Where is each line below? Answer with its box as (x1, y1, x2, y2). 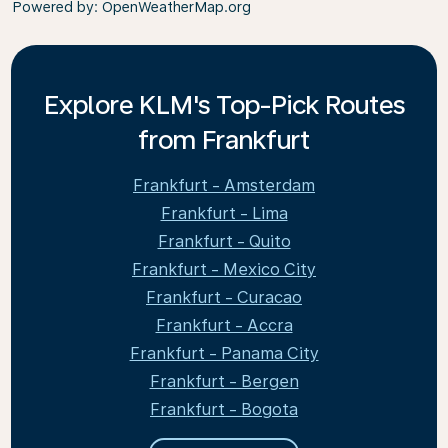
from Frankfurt (138, 124, 310, 155)
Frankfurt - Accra (155, 316, 293, 335)
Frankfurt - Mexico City (132, 260, 316, 279)
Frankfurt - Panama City (129, 344, 319, 363)
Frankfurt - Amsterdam (133, 176, 315, 195)
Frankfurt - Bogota (150, 400, 298, 419)
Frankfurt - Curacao (146, 288, 302, 307)
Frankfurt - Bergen (149, 372, 299, 391)
